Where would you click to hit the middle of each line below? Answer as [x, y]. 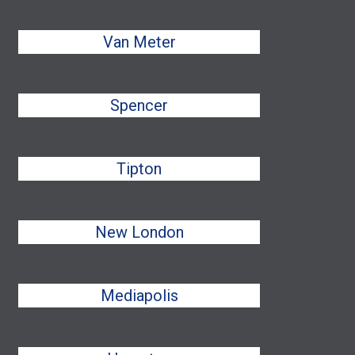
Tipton [139, 169]
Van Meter [139, 42]
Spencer [139, 105]
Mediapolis [139, 296]
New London [139, 232]
